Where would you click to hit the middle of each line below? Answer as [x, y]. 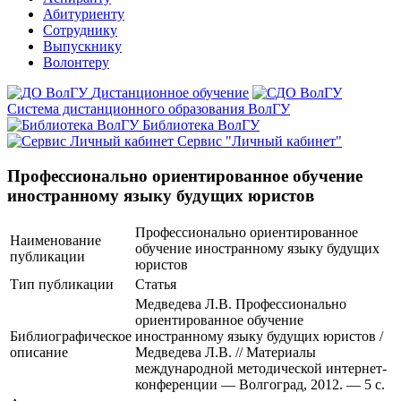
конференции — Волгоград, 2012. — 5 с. [260, 385]
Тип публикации [62, 285]
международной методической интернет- [261, 369]
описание [39, 353]
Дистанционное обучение [170, 93]
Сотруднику [80, 30]
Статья [156, 285]
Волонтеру [76, 62]
